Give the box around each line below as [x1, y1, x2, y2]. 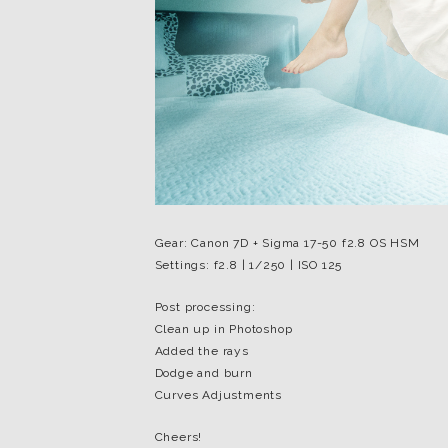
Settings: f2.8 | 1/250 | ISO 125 [154, 258, 343, 272]
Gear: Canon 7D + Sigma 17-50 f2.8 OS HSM [154, 236, 420, 250]
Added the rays [154, 344, 249, 358]
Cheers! [154, 430, 203, 444]
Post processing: [154, 300, 256, 314]
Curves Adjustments [154, 388, 282, 402]
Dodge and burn [154, 366, 253, 380]
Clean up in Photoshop [154, 322, 293, 336]
